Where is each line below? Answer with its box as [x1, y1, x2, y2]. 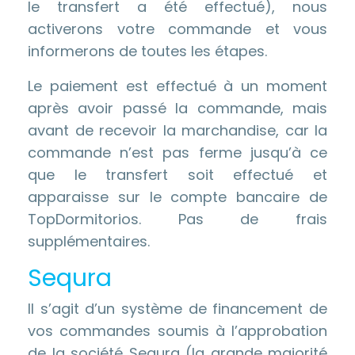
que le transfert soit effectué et [28, 165, 327, 185]
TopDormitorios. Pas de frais [28, 209, 327, 229]
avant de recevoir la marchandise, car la [28, 120, 327, 140]
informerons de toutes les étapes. [28, 41, 267, 61]
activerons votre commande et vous [28, 19, 327, 39]
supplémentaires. [28, 231, 150, 251]
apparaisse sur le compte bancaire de [28, 187, 327, 207]
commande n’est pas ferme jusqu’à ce [28, 143, 327, 162]
